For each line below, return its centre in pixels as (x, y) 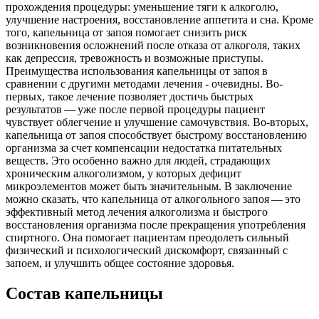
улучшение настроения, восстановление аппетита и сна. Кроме (159, 19)
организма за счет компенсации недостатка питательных (144, 147)
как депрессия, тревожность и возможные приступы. (135, 58)
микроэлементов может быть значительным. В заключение (149, 186)
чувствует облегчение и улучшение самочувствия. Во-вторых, (157, 122)
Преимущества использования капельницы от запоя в (137, 70)
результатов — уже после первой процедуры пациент (135, 109)
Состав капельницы (84, 293)
